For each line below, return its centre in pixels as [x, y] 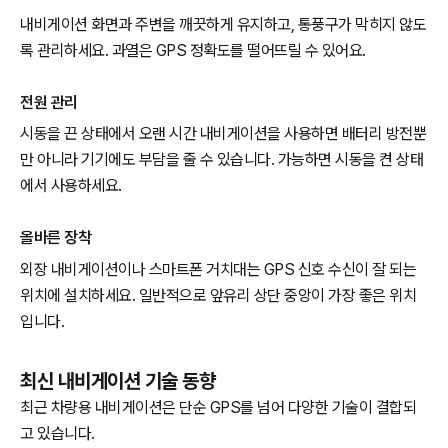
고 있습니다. [57, 434]
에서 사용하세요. [71, 186]
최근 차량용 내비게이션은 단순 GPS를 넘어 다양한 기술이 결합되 [218, 408]
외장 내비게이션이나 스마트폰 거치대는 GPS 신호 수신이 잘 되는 [218, 270]
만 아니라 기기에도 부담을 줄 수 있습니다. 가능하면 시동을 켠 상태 [221, 160]
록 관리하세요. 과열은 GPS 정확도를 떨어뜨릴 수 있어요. [193, 50]
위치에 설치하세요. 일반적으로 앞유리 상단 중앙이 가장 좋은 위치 [218, 296]
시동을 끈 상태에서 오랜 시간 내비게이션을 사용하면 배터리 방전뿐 [223, 134]
